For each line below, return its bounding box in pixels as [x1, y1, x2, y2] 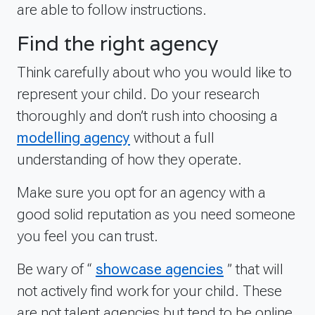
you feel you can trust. [17, 226, 158, 245]
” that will [224, 259, 283, 278]
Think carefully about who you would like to [17, 63, 292, 81]
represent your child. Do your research [17, 84, 259, 103]
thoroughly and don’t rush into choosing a [17, 106, 278, 124]
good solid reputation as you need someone [17, 205, 295, 223]
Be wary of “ [17, 259, 96, 278]
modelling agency [17, 128, 130, 146]
